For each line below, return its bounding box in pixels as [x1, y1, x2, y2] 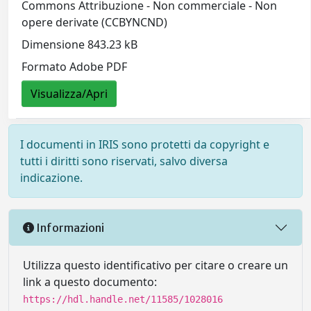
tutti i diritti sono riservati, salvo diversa [20, 153, 228, 169]
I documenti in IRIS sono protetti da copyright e [20, 137, 269, 153]
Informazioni [34, 220, 104, 235]
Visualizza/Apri [31, 86, 108, 102]
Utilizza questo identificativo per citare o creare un [23, 258, 288, 274]
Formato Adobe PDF [22, 59, 128, 75]
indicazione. [20, 170, 83, 186]
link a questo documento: [23, 274, 157, 290]
